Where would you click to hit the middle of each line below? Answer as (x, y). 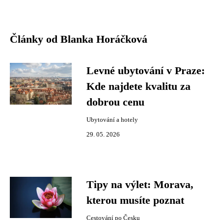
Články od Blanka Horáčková (79, 39)
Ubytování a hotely (112, 120)
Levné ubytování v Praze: (146, 71)
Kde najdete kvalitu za (138, 86)
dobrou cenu (115, 102)
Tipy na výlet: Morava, (140, 185)
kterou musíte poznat (135, 200)
